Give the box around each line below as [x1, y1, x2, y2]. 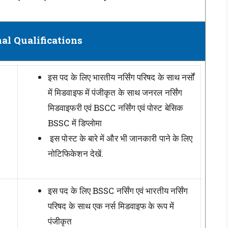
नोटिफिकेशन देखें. [48, 147, 103, 159]
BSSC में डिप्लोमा [48, 117, 102, 129]
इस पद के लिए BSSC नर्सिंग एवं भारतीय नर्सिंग [48, 184, 188, 196]
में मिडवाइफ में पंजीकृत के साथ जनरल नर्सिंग [48, 86, 182, 98]
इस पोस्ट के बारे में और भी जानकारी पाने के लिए [48, 132, 193, 144]
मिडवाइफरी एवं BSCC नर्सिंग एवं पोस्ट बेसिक [48, 101, 183, 113]
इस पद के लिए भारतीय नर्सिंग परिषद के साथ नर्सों [48, 71, 195, 83]
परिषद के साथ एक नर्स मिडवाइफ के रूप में [48, 199, 174, 212]
